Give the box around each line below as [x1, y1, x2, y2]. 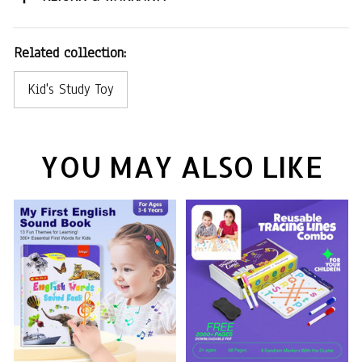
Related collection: [14, 43, 126, 62]
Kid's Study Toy [27, 79, 114, 99]
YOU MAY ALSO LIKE [40, 148, 322, 185]
